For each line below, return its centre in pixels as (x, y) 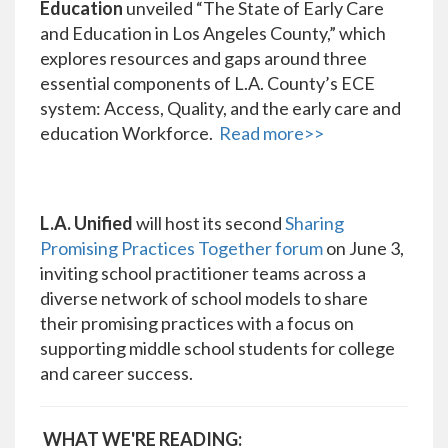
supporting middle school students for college (217, 348)
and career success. (116, 373)
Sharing (314, 223)
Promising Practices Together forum (181, 248)
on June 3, (363, 248)
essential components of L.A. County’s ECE (207, 83)
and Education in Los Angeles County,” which (213, 33)
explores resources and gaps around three (203, 58)
